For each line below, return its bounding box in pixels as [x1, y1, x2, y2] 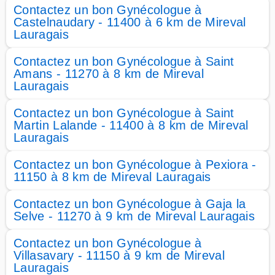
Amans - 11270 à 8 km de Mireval [14, 67, 204, 80]
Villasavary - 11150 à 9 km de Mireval [14, 249, 225, 262]
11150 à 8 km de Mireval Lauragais [14, 170, 211, 184]
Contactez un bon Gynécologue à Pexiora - [14, 158, 257, 171]
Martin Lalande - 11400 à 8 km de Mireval [14, 118, 249, 132]
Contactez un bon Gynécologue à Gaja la [14, 197, 246, 211]
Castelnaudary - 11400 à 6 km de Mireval [14, 15, 246, 29]
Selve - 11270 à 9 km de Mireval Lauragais [14, 209, 255, 223]
